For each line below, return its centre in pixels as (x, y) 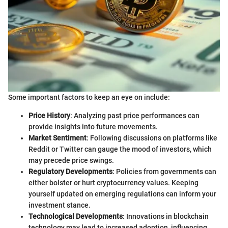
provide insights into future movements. (93, 127)
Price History (49, 116)
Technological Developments (76, 217)
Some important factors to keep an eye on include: (89, 97)
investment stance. (60, 205)
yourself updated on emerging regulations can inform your (122, 194)
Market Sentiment (58, 138)
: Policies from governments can (164, 172)
